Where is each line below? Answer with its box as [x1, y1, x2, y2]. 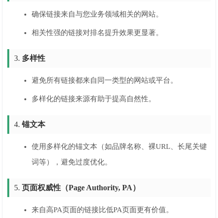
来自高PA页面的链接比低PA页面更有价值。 [32, 206, 174, 214]
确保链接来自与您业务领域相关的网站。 [32, 10, 163, 18]
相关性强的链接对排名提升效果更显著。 [32, 29, 163, 36]
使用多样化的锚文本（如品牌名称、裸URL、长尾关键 [32, 143, 207, 150]
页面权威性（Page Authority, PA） [22, 183, 141, 192]
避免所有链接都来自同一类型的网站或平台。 [32, 76, 178, 84]
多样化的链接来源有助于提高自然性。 [32, 95, 156, 103]
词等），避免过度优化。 [32, 158, 112, 166]
